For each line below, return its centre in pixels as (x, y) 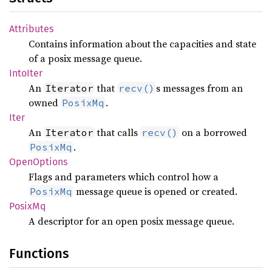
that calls (117, 132)
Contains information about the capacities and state (142, 43)
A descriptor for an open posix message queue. (131, 221)
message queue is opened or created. (155, 191)
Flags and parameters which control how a (124, 176)
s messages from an (199, 88)
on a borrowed (213, 132)
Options (50, 161)
